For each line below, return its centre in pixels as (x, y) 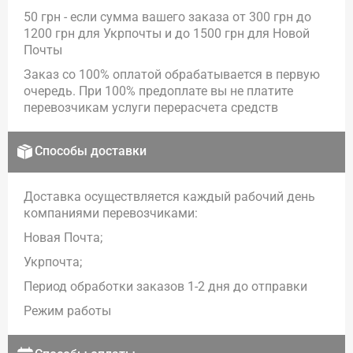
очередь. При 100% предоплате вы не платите (158, 91)
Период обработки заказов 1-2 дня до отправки (165, 286)
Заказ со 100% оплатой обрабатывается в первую (172, 74)
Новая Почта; (63, 237)
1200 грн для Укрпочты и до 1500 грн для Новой (167, 33)
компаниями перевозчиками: (111, 213)
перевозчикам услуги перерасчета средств (151, 107)
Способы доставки (91, 150)
